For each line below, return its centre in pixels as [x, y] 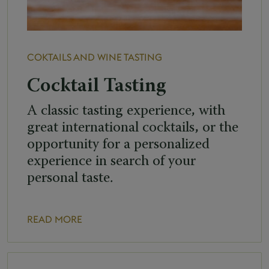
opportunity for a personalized [118, 144]
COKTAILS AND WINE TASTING [95, 57]
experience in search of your [111, 161]
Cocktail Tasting [97, 86]
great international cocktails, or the [133, 128]
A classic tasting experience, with [126, 111]
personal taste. [70, 178]
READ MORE [55, 219]
